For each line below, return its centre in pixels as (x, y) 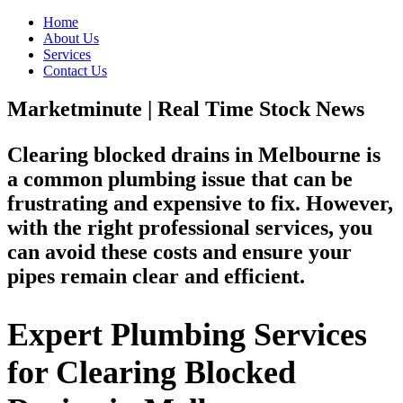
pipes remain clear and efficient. (156, 276)
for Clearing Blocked (152, 372)
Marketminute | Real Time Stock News (186, 108)
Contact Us (75, 71)
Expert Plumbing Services (187, 334)
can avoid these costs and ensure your (179, 251)
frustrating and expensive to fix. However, (200, 203)
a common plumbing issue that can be (180, 179)
